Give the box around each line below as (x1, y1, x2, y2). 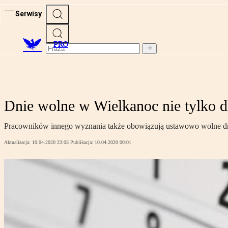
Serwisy (15, 9, 42, 18)
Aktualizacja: (4, 139, 32, 146)
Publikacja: (70, 139, 95, 146)
